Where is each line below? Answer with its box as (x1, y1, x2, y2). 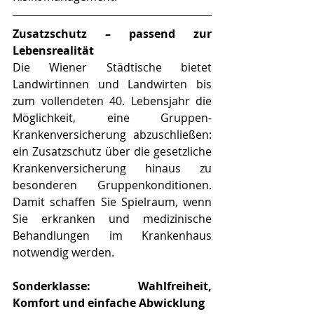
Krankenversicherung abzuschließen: (13, 126, 212, 142)
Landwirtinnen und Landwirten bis (13, 76, 212, 92)
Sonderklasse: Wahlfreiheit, (13, 278, 212, 294)
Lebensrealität (13, 42, 97, 58)
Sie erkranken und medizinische (13, 210, 212, 226)
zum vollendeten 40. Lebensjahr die (13, 93, 212, 109)
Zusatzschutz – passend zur (13, 25, 212, 41)
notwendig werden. (13, 244, 114, 260)
